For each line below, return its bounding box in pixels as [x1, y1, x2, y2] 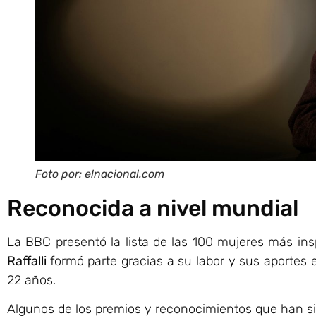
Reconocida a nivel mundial [7, 194, 298, 221]
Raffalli [7, 253, 50, 269]
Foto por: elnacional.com [35, 166, 164, 181]
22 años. [7, 272, 56, 288]
